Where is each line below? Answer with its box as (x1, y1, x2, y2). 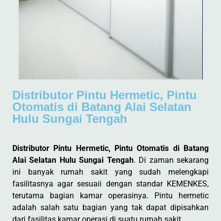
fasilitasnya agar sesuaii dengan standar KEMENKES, (12, 179, 209, 188)
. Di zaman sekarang (133, 155, 209, 165)
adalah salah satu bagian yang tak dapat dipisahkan (12, 203, 209, 212)
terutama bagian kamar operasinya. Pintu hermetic (12, 191, 209, 200)
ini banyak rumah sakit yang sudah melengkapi (12, 167, 209, 177)
